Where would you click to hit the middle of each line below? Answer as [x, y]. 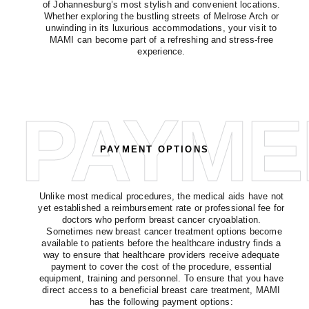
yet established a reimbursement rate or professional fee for [161, 208]
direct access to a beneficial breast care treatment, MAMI [161, 290]
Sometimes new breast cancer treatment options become [161, 231]
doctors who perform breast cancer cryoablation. [161, 219]
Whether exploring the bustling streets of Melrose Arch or [161, 16]
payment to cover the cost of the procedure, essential [161, 266]
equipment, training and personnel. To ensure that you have [161, 278]
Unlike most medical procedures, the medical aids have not [161, 196]
